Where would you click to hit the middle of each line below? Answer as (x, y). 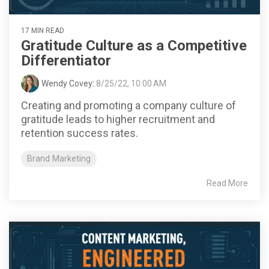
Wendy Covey (67, 83)
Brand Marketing (59, 159)
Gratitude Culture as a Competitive (134, 45)
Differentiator (66, 60)
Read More (227, 183)
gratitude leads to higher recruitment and (118, 119)
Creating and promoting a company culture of (128, 105)
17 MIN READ (43, 30)
